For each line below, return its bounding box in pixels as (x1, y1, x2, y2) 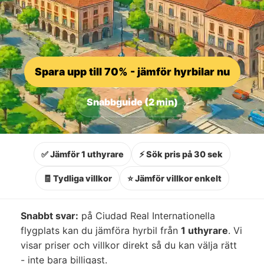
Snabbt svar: (21, 209, 78, 222)
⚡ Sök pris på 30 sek (139, 148, 223, 159)
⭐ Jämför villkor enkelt (127, 173, 222, 183)
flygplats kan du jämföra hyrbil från (21, 224, 181, 236)
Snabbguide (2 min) (86, 95, 178, 108)
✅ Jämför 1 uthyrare (41, 148, 124, 159)
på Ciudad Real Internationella (78, 209, 215, 222)
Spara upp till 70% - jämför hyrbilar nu (34, 65, 230, 78)
